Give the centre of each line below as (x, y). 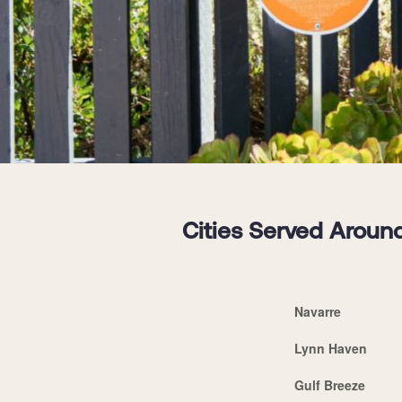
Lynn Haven (330, 348)
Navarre (317, 311)
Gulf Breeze (329, 385)
